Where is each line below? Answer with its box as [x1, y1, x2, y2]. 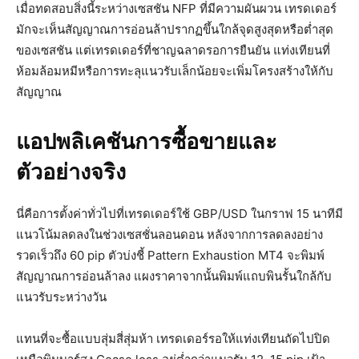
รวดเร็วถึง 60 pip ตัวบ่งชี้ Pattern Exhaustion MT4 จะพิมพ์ [16, 248, 325, 264]
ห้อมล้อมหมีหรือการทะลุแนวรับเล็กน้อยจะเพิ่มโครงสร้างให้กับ [16, 63, 333, 79]
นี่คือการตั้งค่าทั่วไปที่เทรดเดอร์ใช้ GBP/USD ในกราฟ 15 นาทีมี [16, 206, 343, 222]
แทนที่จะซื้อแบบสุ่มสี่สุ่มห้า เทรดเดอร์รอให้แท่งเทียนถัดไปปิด [16, 331, 330, 347]
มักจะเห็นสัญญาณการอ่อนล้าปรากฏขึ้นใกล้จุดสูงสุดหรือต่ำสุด [16, 22, 333, 38]
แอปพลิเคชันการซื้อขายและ [16, 129, 277, 155]
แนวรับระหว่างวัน [16, 289, 107, 305]
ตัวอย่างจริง [16, 159, 126, 186]
